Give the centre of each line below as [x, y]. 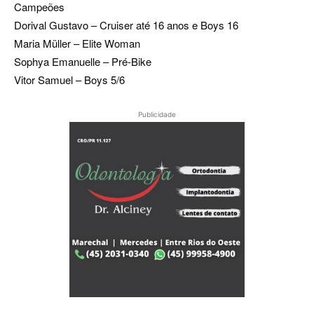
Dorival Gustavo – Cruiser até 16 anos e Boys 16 [126, 25]
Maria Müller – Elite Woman [77, 43]
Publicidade [157, 114]
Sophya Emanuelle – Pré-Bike [83, 61]
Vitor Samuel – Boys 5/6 [69, 80]
